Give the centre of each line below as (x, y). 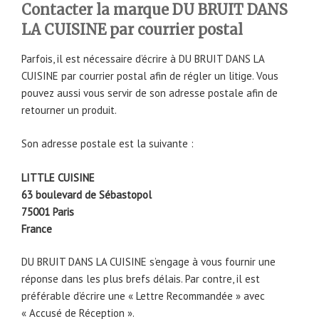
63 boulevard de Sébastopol (87, 194)
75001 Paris (48, 211)
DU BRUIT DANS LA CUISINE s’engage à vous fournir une (148, 262)
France (37, 229)
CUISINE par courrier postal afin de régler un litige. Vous (150, 76)
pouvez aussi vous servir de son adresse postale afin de (150, 93)
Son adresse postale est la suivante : (108, 143)
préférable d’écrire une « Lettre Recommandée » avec (143, 296)
